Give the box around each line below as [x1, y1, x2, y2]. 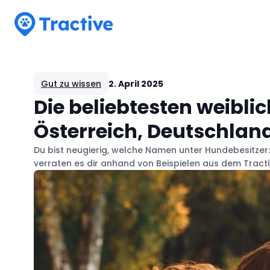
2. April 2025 [108, 78, 163, 90]
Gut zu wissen [41, 78, 101, 90]
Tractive [14, 36, 54, 49]
